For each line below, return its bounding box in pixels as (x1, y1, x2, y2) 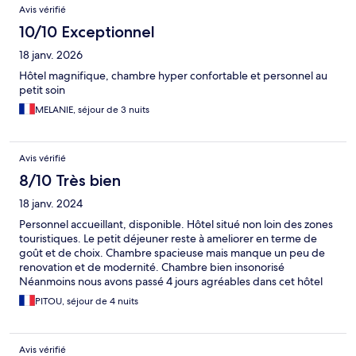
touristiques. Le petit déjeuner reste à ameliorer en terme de (19, 230, 317, 246)
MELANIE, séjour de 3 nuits (35, 103, 149, 116)
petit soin (19, 82, 65, 97)
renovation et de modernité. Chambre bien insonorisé (19, 259, 284, 274)
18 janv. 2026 (19, 47, 83, 62)
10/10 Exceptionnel (19, 21, 155, 41)
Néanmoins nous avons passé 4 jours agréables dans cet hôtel (19, 273, 323, 288)
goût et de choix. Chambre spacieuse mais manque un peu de (19, 245, 325, 260)
